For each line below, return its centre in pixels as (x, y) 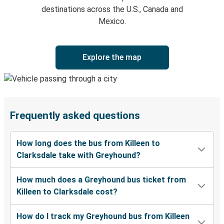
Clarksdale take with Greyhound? (78, 155)
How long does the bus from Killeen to (88, 143)
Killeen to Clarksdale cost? (67, 192)
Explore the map (112, 57)
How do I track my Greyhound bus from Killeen (103, 216)
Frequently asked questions (75, 116)
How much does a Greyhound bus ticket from (101, 180)
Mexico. (112, 21)
